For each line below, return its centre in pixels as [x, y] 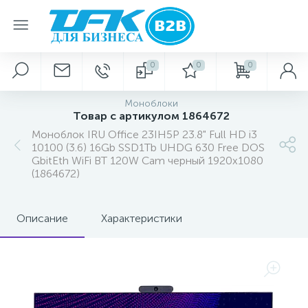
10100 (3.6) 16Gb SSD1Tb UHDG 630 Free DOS [148, 147]
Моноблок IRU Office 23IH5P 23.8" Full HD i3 [144, 134]
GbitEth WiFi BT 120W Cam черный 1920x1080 [147, 161]
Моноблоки [151, 103]
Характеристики [142, 218]
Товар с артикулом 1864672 [151, 116]
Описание [42, 218]
